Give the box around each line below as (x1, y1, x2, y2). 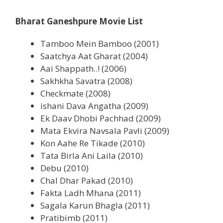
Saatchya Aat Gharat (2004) (40, 50, 148, 62)
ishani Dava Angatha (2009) (40, 100, 148, 111)
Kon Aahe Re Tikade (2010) (40, 137, 145, 149)
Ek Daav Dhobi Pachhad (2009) (40, 112, 161, 124)
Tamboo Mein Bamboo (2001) (40, 37, 159, 49)
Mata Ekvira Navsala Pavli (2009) (40, 124, 169, 136)
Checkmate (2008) (40, 87, 111, 99)
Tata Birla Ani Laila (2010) (40, 149, 143, 161)
